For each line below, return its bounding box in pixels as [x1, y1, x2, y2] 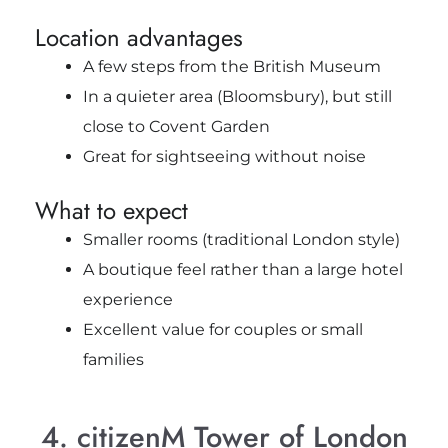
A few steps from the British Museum [82, 57, 381, 77]
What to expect [34, 193, 188, 229]
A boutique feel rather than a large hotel [82, 260, 403, 280]
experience [82, 290, 173, 310]
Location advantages [34, 20, 243, 56]
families [82, 350, 144, 370]
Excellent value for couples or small [82, 320, 363, 340]
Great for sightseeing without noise [82, 147, 366, 167]
